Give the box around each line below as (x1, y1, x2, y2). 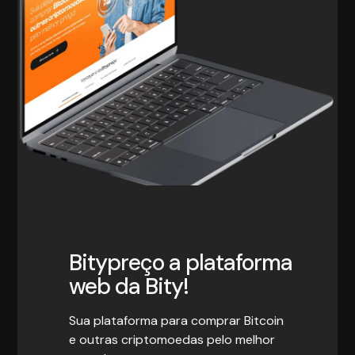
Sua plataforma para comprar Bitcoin (68, 311, 284, 329)
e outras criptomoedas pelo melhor (68, 330, 275, 348)
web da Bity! (68, 271, 189, 301)
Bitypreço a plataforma (68, 247, 292, 277)
